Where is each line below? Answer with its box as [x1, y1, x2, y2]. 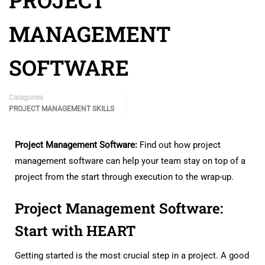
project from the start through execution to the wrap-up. [15, 172, 234, 182]
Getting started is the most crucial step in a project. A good [15, 250, 249, 261]
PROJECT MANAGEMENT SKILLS [9, 105, 114, 113]
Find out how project [137, 140, 221, 150]
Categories [9, 93, 43, 102]
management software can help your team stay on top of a [15, 156, 245, 166]
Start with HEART [15, 221, 135, 240]
